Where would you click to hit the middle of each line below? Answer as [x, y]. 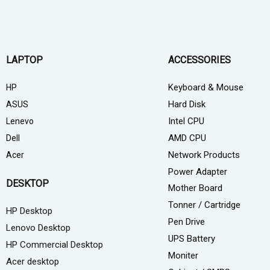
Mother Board [195, 188]
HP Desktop [29, 211]
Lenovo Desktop [38, 228]
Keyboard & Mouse [206, 87]
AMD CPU [187, 138]
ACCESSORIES [199, 60]
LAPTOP [24, 60]
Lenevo [20, 121]
